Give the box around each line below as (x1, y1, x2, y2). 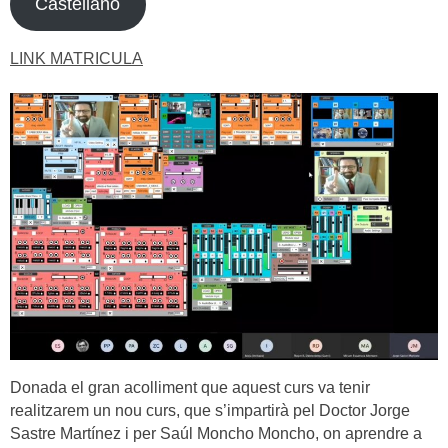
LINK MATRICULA (10, 49, 143, 67)
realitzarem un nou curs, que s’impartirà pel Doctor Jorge (10, 402, 410, 420)
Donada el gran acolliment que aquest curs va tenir (10, 379, 370, 397)
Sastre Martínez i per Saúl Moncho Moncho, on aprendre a (10, 425, 422, 443)
